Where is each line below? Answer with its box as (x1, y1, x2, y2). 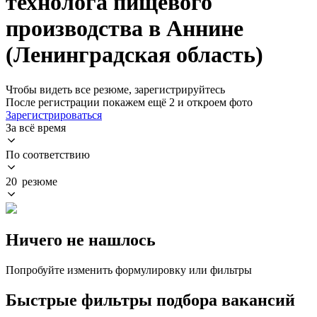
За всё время (6, 121, 66, 134)
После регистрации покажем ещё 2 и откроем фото (6, 96, 253, 108)
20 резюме (6, 175, 57, 188)
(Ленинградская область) (6, 42, 263, 68)
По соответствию (6, 148, 90, 161)
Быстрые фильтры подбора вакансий (6, 290, 295, 309)
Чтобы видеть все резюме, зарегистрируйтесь (6, 83, 225, 96)
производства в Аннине (6, 16, 243, 42)
